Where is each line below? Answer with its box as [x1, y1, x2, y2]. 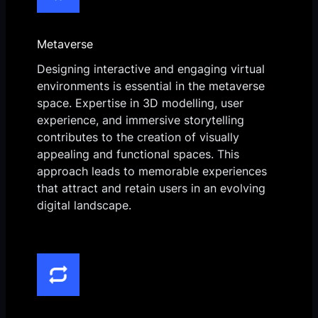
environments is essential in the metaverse [37, 78, 265, 93]
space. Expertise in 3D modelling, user [37, 95, 243, 110]
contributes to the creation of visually [37, 129, 239, 144]
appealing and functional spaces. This [37, 146, 239, 161]
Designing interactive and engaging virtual [37, 61, 265, 76]
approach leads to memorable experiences [37, 163, 267, 178]
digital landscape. [37, 197, 131, 212]
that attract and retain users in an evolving [37, 180, 265, 195]
